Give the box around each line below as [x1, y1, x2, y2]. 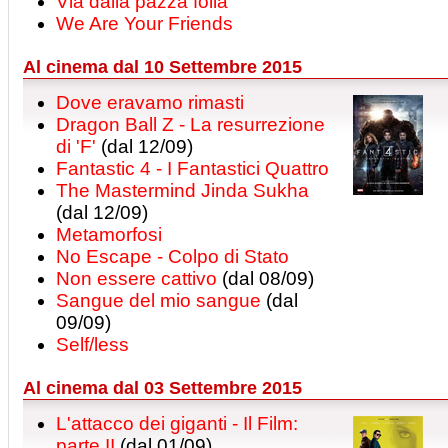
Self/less [56, 334, 129, 355]
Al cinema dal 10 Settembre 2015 [23, 57, 302, 77]
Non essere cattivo [56, 268, 217, 289]
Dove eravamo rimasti [56, 92, 244, 113]
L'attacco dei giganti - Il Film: [56, 413, 298, 434]
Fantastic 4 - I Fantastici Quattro [56, 158, 329, 179]
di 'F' [56, 136, 96, 157]
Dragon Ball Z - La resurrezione [56, 114, 325, 135]
